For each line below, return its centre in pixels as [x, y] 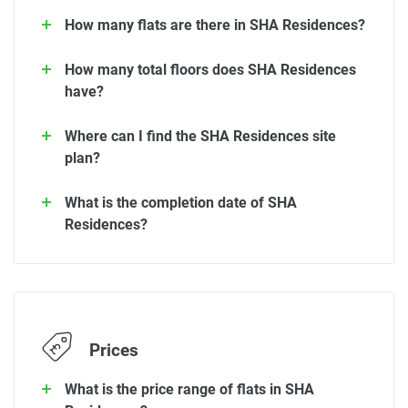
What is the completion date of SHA [181, 203]
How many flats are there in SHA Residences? [215, 25]
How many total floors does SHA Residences [210, 70]
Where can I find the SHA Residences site [200, 137]
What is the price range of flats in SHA [189, 389]
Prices [112, 351]
